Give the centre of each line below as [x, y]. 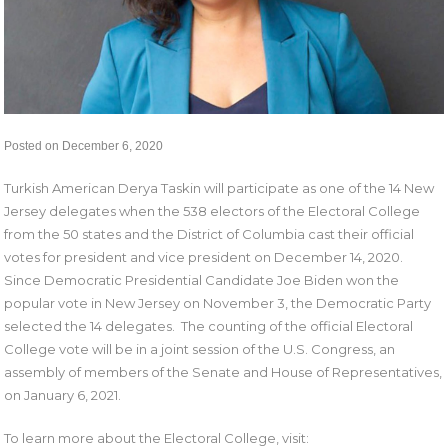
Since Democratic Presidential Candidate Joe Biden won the [202, 279]
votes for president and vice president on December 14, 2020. [205, 256]
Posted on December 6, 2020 [84, 145]
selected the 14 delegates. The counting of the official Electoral [209, 325]
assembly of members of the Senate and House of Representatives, [223, 371]
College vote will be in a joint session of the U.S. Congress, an [200, 348]
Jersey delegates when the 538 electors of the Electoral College [212, 210]
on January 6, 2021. [63, 394]
